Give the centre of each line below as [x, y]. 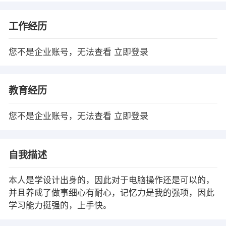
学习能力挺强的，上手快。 [60, 206]
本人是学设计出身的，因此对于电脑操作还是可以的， [111, 181]
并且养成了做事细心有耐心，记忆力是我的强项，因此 [111, 193]
